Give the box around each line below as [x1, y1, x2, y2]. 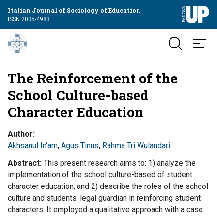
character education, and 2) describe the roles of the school [8, 182, 208, 191]
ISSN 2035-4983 [8, 15, 50, 23]
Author [8, 129, 33, 139]
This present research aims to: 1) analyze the [44, 158, 196, 168]
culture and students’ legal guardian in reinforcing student [8, 193, 201, 202]
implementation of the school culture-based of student [8, 170, 192, 179]
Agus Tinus [61, 141, 99, 150]
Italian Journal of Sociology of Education [8, 6, 140, 14]
